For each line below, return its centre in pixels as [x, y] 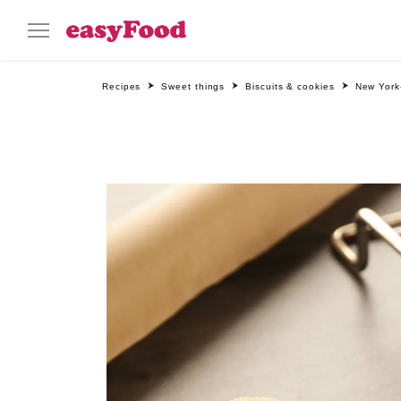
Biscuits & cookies [290, 86]
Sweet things [193, 86]
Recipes [122, 86]
